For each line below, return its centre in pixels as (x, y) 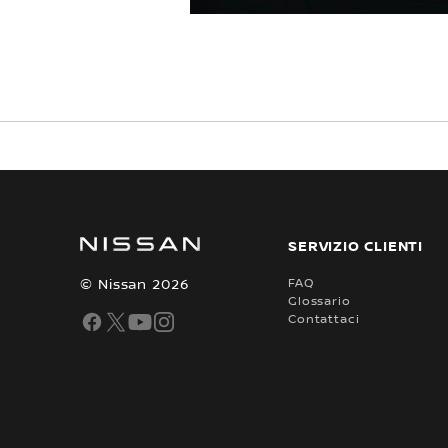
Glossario (319, 300)
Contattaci (323, 318)
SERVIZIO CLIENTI (355, 245)
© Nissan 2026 (135, 283)
